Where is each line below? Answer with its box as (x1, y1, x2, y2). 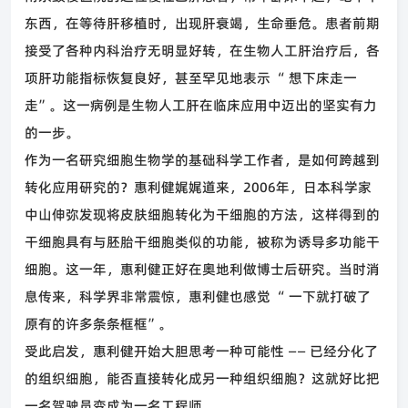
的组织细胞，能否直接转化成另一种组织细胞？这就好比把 (25, 369, 380, 388)
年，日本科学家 (276, 178, 372, 197)
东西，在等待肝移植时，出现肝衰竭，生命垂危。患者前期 (25, 14, 380, 33)
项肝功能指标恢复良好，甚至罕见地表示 (25, 68, 274, 87)
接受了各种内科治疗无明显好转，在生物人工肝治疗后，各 (25, 41, 380, 60)
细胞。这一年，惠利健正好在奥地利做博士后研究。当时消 (25, 260, 380, 279)
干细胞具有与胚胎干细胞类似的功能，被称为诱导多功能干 (25, 232, 380, 251)
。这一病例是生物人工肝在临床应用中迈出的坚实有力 (49, 96, 377, 115)
